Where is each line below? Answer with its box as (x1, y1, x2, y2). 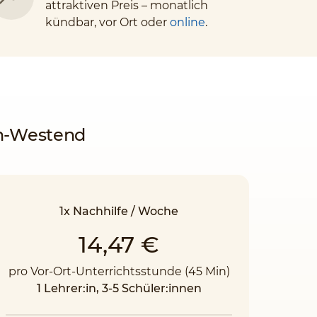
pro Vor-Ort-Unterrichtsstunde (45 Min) (8, 265, 230, 278)
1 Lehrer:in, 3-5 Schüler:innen (36, 282, 202, 295)
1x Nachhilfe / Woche (59, 204, 178, 218)
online (170, 16, 205, 29)
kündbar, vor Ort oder (45, 16, 170, 29)
